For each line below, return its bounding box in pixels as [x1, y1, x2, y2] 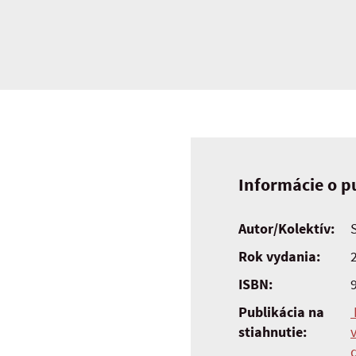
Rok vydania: [238, 247, 320, 266]
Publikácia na [238, 303, 324, 322]
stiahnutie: [238, 323, 307, 342]
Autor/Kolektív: [238, 219, 335, 238]
